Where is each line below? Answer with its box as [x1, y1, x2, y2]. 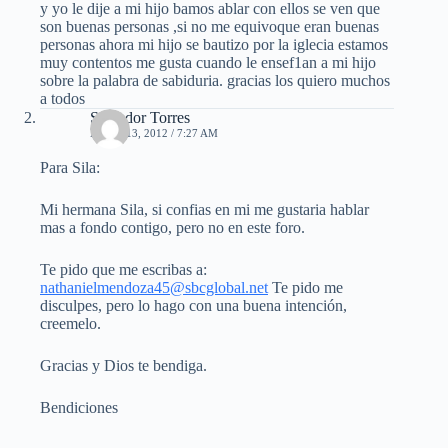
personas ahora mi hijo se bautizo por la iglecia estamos [40, 36, 388, 54]
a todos [40, 90, 85, 108]
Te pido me [268, 279, 343, 297]
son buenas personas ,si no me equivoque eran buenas [40, 18, 379, 36]
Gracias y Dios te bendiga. [40, 357, 207, 375]
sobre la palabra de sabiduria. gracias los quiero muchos [40, 72, 390, 90]
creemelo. [40, 315, 101, 333]
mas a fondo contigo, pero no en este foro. [40, 219, 305, 237]
